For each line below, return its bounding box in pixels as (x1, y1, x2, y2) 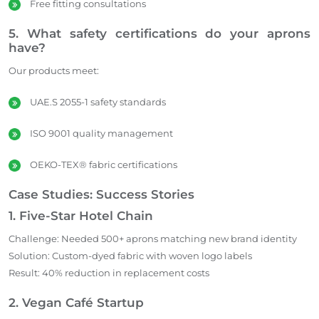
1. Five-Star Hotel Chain (9, 208, 153, 223)
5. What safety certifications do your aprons (9, 26, 310, 41)
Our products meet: (9, 64, 99, 76)
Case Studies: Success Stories (9, 187, 194, 202)
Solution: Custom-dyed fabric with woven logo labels (9, 249, 252, 261)
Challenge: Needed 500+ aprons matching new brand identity (9, 232, 297, 244)
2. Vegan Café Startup (9, 295, 144, 310)
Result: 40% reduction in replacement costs (9, 266, 209, 278)
